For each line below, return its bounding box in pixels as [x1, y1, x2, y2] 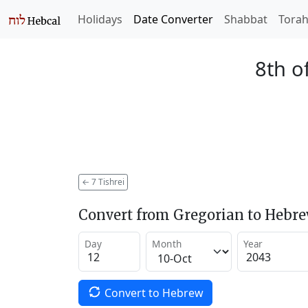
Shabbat [224, 12, 267, 27]
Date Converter [133, 12, 213, 27]
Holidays [78, 12, 122, 27]
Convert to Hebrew [104, 285, 203, 300]
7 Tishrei [89, 175, 124, 188]
